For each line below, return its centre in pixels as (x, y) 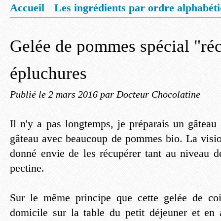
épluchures (48, 73)
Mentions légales (58, 26)
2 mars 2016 (74, 94)
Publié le (29, 94)
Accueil (27, 8)
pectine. (27, 168)
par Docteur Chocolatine (150, 94)
